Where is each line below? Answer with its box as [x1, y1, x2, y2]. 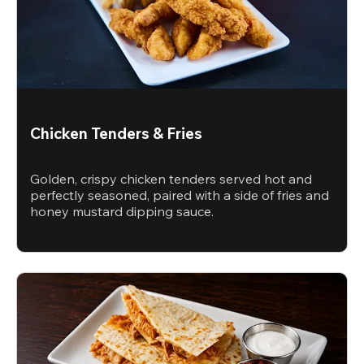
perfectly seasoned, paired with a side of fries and [30, 187, 329, 204]
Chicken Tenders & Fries [30, 123, 202, 143]
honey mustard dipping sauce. [30, 203, 214, 220]
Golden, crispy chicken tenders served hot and [30, 171, 312, 188]
